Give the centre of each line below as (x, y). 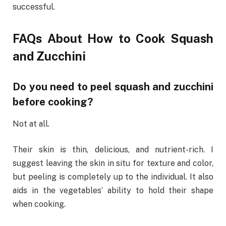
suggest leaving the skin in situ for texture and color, (113, 163)
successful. (34, 7)
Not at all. (32, 124)
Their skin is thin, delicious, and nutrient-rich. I (113, 150)
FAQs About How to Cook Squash (113, 38)
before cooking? (53, 102)
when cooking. (39, 204)
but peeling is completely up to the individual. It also (113, 177)
